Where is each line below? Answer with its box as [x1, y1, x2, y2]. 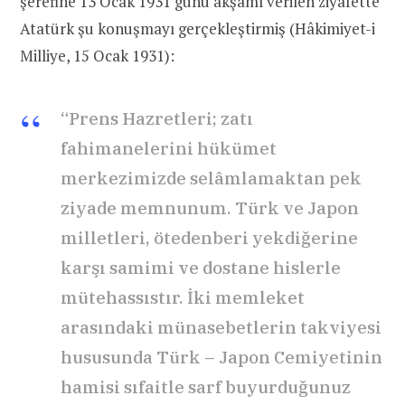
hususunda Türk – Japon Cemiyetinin [61, 345, 382, 368]
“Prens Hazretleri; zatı [61, 107, 253, 129]
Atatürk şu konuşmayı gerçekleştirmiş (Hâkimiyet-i [20, 17, 375, 39]
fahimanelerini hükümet [61, 137, 277, 159]
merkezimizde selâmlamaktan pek [61, 166, 362, 189]
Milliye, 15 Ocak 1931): [20, 44, 174, 66]
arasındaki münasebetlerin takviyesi [61, 316, 381, 338]
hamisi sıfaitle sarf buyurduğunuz [61, 375, 351, 398]
